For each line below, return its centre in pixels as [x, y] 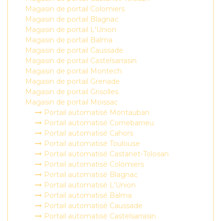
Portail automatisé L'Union [89, 185]
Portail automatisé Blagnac [90, 175]
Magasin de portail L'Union [71, 30]
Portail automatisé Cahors [88, 133]
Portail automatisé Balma [87, 195]
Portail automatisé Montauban [96, 112]
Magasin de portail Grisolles [72, 92]
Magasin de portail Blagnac [72, 19]
